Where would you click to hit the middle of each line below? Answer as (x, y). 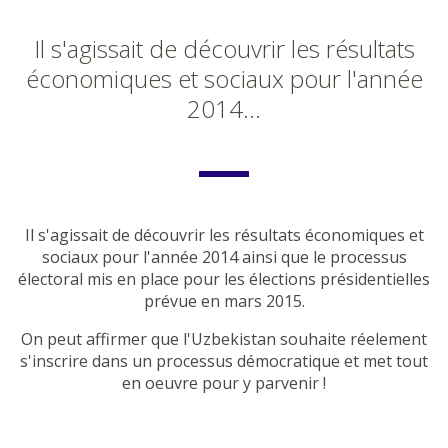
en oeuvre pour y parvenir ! (224, 383)
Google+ (195, 429)
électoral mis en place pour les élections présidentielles (224, 279)
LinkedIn (361, 429)
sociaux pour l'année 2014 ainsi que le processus (224, 257)
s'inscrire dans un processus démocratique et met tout (224, 361)
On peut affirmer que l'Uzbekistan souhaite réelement (224, 339)
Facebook (98, 429)
